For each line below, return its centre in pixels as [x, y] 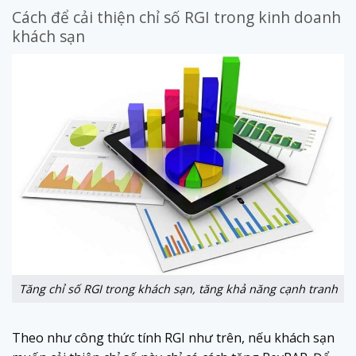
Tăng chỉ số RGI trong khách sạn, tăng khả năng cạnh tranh [178, 289]
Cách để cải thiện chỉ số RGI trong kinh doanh [176, 17]
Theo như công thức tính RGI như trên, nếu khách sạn [173, 337]
